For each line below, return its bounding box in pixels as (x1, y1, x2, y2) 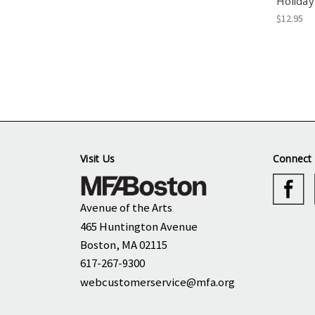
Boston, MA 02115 (80, 236, 167, 252)
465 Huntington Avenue (80, 218, 198, 234)
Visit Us (80, 152, 115, 166)
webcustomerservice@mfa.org (80, 274, 235, 290)
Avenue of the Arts (80, 200, 172, 216)
